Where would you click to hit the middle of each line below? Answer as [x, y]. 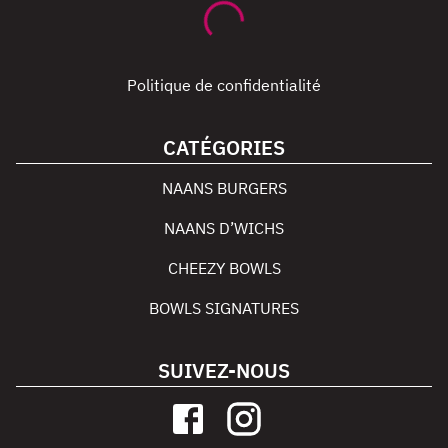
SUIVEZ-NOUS [224, 370]
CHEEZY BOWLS [224, 268]
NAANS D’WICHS [224, 228]
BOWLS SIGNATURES [224, 308]
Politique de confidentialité [224, 85]
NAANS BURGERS [224, 188]
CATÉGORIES [224, 147]
